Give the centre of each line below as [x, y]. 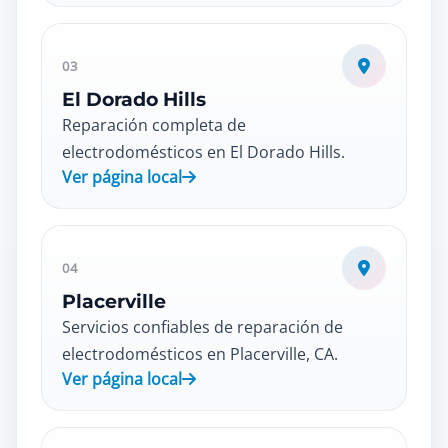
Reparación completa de [154, 125]
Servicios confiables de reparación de [202, 327]
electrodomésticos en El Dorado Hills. [203, 152]
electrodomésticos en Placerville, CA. [200, 354]
